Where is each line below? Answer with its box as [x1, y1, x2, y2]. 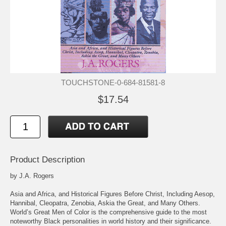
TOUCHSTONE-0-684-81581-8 [61, 78, 165, 87]
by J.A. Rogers [10, 172, 54, 180]
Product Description [10, 155, 85, 165]
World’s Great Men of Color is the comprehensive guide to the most [10, 208, 207, 216]
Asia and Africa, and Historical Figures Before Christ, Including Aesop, [10, 190, 215, 198]
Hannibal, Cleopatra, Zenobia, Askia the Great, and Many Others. [10, 199, 200, 207]
